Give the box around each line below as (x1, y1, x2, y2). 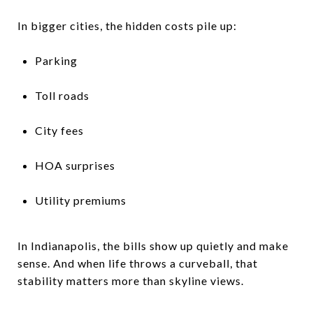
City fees (34, 123, 84, 137)
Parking (34, 53, 78, 67)
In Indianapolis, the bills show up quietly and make (17, 238, 289, 252)
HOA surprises (34, 158, 115, 172)
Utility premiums (34, 193, 126, 207)
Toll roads (34, 88, 89, 102)
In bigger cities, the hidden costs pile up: (17, 18, 237, 32)
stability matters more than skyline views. (17, 273, 244, 287)
